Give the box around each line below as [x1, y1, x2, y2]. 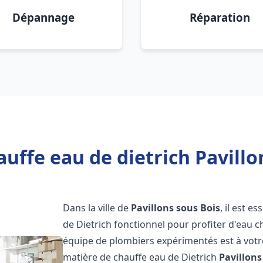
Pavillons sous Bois [131, 201, 221, 214]
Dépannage [12, 10, 75, 25]
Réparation [189, 10, 250, 25]
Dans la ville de [63, 201, 131, 214]
